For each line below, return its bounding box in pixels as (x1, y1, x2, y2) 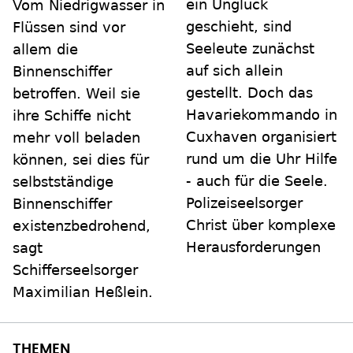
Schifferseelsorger (13, 262, 138, 279)
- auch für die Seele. (186, 173, 328, 190)
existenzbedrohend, (13, 217, 150, 235)
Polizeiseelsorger (186, 195, 303, 212)
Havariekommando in (186, 106, 337, 124)
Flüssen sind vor (13, 19, 125, 36)
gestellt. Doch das (186, 84, 313, 102)
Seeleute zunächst (186, 40, 314, 58)
